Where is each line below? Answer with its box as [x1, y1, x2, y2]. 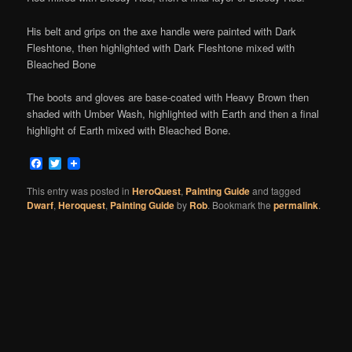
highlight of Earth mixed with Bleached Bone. [27, 122, 232, 137]
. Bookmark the [207, 198, 274, 212]
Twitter [61, 154, 98, 173]
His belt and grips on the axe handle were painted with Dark [27, 23, 297, 38]
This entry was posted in [27, 184, 133, 198]
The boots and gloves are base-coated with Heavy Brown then [27, 89, 310, 104]
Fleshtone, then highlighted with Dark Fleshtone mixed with [27, 39, 295, 55]
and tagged [250, 184, 302, 198]
